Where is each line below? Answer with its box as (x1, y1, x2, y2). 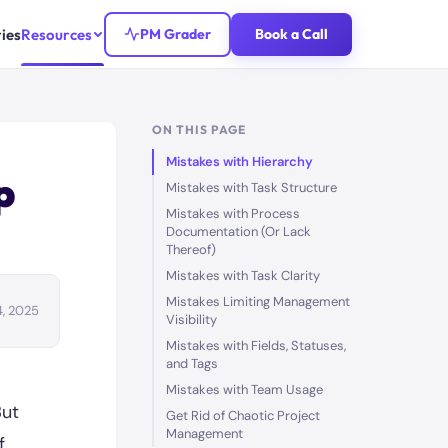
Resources (21, 24, 92, 44)
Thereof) (166, 241, 216, 258)
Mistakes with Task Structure (166, 179, 337, 196)
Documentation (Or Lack (166, 223, 311, 240)
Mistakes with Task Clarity (166, 267, 320, 284)
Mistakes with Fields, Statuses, (166, 337, 346, 354)
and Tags (166, 355, 218, 372)
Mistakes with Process (166, 205, 300, 222)
